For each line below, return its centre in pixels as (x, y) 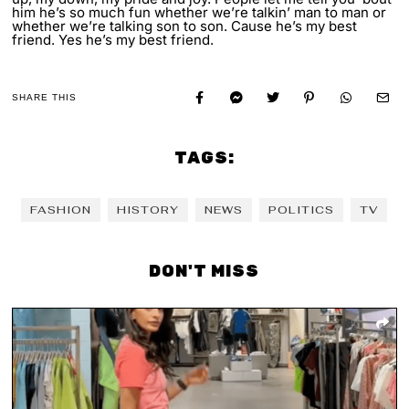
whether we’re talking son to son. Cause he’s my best (185, 26)
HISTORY (148, 210)
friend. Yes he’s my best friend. (113, 40)
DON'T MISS (204, 272)
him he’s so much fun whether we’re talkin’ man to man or (199, 13)
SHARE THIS (45, 98)
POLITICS (302, 210)
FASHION (61, 210)
